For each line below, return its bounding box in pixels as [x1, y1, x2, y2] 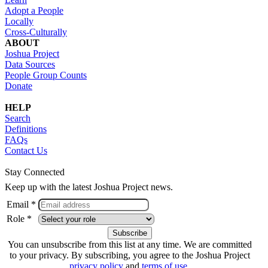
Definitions [5, 123, 47, 134]
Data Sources [5, 59, 55, 69]
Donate [5, 80, 32, 91]
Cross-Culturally [5, 26, 67, 37]
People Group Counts [5, 69, 87, 80]
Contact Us [5, 145, 47, 156]
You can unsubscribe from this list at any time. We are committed [7, 239, 252, 249]
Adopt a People [5, 5, 63, 16]
